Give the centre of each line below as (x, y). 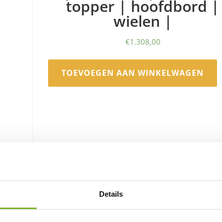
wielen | (143, 21)
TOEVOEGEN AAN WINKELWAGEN (133, 73)
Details (111, 194)
